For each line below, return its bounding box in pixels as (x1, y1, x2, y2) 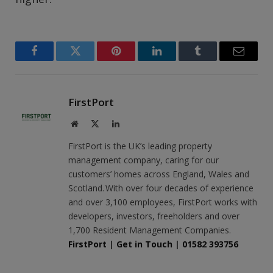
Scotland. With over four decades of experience (68, 182, 253, 194)
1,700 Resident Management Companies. (68, 224, 232, 236)
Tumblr (197, 54, 229, 66)
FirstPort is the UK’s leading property (68, 140, 212, 152)
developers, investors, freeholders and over (68, 210, 239, 222)
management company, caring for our (68, 154, 219, 166)
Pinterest (115, 54, 154, 66)
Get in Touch (116, 238, 172, 250)
